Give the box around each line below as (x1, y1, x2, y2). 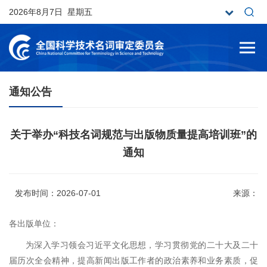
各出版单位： (9, 219, 59, 228)
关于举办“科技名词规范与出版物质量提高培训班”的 (10, 129, 257, 141)
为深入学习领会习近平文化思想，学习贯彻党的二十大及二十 (26, 240, 258, 250)
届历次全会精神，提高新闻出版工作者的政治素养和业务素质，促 (9, 256, 258, 265)
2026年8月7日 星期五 (9, 7, 92, 17)
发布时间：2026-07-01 (15, 188, 101, 198)
